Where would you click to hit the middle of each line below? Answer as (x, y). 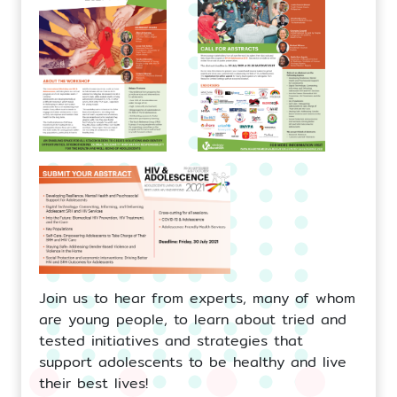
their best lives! (93, 383)
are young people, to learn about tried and (193, 319)
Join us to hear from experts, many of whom (197, 298)
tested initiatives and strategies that (171, 340)
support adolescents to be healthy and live (193, 362)
